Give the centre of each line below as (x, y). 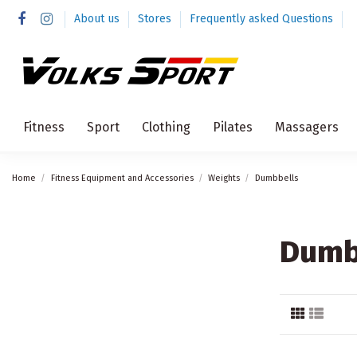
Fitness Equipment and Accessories (122, 178)
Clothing (166, 127)
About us (98, 19)
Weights (224, 178)
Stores (156, 19)
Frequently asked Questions (261, 19)
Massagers (307, 127)
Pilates (233, 127)
